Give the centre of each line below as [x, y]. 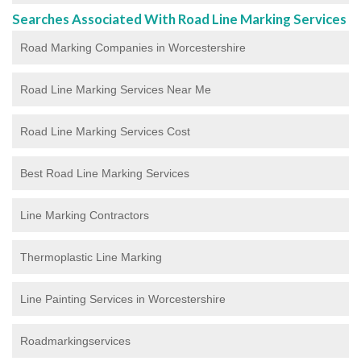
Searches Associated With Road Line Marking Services [179, 19]
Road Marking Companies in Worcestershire [133, 47]
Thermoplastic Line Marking [91, 257]
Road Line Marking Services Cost [105, 131]
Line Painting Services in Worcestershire [123, 299]
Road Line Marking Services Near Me [116, 89]
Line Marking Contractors [85, 215]
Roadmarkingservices [75, 340]
